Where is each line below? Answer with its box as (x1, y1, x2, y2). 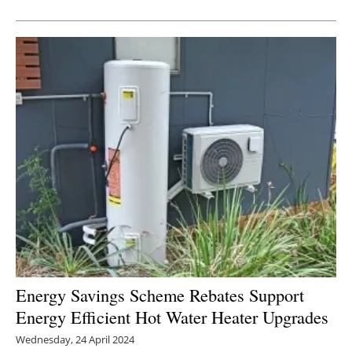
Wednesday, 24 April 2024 (16, 332, 134, 346)
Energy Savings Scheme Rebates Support (16, 282, 304, 306)
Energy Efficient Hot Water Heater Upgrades (16, 304, 328, 328)
